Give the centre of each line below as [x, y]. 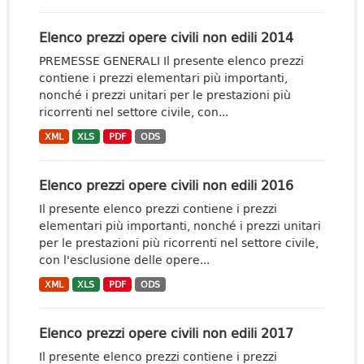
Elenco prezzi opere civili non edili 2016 [166, 185]
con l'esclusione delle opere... [124, 260]
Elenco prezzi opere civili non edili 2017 [166, 333]
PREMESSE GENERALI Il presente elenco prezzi [171, 61]
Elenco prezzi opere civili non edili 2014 [166, 37]
